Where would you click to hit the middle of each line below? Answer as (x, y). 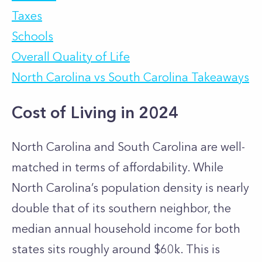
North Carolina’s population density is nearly (130, 188)
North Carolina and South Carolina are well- (128, 147)
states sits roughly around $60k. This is (116, 249)
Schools (32, 36)
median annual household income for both (126, 229)
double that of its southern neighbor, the (121, 208)
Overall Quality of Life (71, 57)
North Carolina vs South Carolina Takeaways (130, 77)
